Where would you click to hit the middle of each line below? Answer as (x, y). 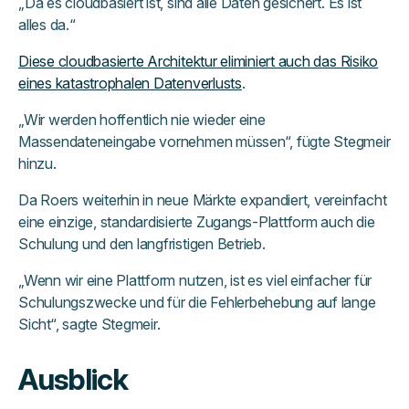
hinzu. (37, 164)
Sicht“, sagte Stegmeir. (89, 325)
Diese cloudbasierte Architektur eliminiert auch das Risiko (199, 62)
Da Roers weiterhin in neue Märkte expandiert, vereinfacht (203, 200)
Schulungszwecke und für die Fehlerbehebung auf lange (197, 303)
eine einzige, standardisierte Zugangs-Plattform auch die (197, 222)
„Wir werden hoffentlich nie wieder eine (142, 120)
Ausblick (73, 380)
